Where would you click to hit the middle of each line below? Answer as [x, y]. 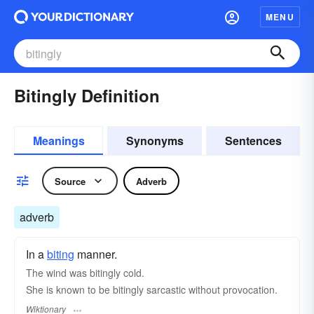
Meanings [59, 141]
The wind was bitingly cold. [85, 273]
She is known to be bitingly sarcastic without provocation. [152, 289]
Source [70, 181]
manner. [96, 254]
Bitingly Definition [87, 95]
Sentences [253, 141]
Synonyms [155, 141]
